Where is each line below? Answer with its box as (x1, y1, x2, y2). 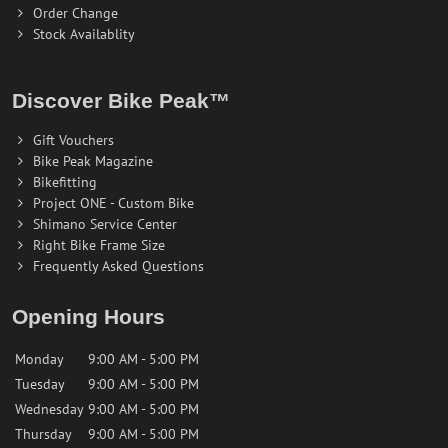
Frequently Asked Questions (33, 256, 204, 275)
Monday (15, 349, 64, 368)
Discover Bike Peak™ (12, 88, 230, 112)
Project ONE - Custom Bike (33, 193, 194, 212)
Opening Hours (12, 304, 165, 328)
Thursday (15, 424, 72, 443)
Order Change (33, 3, 118, 22)
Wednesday (15, 399, 84, 418)
